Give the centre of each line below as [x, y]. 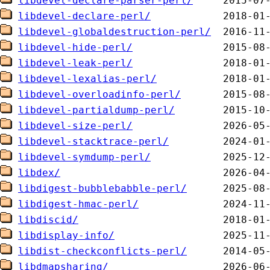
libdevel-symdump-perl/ [84, 157]
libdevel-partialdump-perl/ [96, 110]
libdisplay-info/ [66, 235]
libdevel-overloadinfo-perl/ [99, 94]
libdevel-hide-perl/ [75, 47]
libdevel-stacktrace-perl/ [93, 141]
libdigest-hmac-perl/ [78, 204]
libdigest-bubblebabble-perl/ [102, 188]
